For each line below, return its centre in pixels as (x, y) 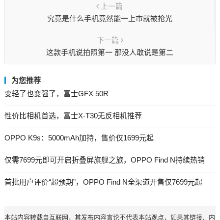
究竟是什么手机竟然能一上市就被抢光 (110, 18)
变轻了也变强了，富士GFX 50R (56, 94)
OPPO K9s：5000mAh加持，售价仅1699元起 (79, 138)
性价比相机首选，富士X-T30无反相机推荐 (73, 116)
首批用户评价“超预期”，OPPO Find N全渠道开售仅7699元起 (103, 182)
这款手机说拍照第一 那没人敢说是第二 (110, 52)
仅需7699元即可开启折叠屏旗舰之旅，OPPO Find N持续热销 (104, 160)
